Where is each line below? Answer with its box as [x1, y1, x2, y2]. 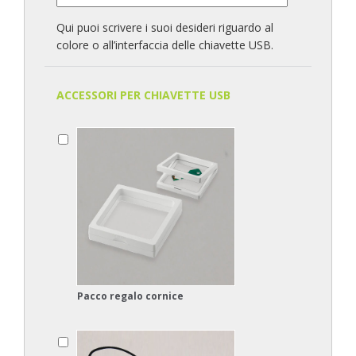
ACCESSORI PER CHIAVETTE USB [56, 87, 230, 103]
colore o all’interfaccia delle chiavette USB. [56, 37, 273, 52]
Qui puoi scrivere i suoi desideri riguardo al [56, 20, 273, 35]
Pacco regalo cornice [77, 289, 184, 303]
